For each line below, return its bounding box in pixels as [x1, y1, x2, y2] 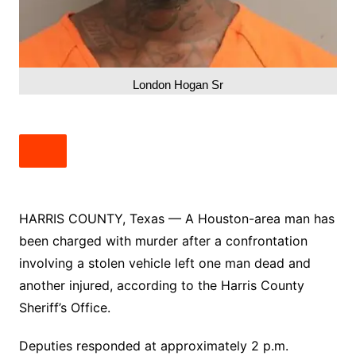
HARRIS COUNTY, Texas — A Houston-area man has [18, 210, 335, 226]
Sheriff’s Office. [18, 299, 110, 315]
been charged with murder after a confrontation [18, 232, 308, 249]
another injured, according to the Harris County [18, 277, 304, 293]
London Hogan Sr [132, 77, 223, 91]
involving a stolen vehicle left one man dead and [18, 254, 311, 271]
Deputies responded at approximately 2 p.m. [18, 337, 288, 354]
